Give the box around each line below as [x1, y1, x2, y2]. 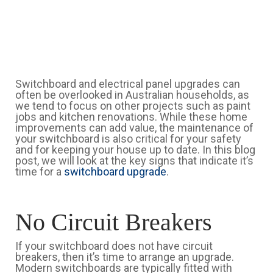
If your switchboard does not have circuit [15, 239, 213, 252]
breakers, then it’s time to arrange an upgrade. [15, 250, 234, 263]
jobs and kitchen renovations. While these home [15, 110, 247, 123]
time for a [15, 165, 64, 178]
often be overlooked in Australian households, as [15, 88, 249, 101]
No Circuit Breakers [15, 208, 212, 236]
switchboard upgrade [64, 165, 166, 178]
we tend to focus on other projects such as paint [15, 99, 250, 112]
